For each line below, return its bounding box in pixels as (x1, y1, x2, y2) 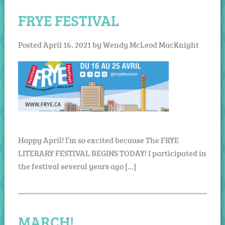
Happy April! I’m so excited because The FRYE (18, 134, 179, 146)
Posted (18, 39, 43, 50)
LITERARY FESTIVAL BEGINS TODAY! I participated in (18, 147, 206, 159)
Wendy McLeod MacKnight (102, 39, 199, 50)
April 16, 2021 (43, 39, 91, 50)
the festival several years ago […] (18, 160, 136, 172)
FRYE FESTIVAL (18, 10, 119, 31)
